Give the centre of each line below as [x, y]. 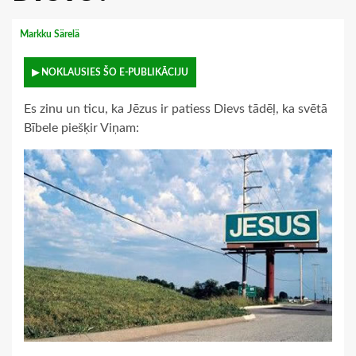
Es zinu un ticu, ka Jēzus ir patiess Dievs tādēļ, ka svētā [176, 109]
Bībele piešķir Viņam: [81, 128]
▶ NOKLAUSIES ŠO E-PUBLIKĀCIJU [110, 73]
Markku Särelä [51, 35]
